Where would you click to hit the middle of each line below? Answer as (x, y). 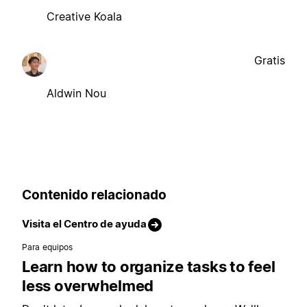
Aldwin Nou (76, 93)
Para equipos (48, 247)
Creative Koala (84, 16)
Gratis (270, 60)
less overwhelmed (88, 286)
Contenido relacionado (94, 195)
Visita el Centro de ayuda (84, 224)
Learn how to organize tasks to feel (149, 267)
